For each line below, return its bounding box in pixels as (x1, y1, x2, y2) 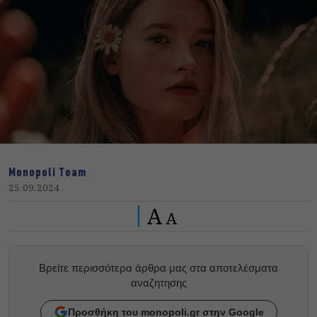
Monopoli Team (8, 166, 86, 180)
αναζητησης (130, 277, 187, 289)
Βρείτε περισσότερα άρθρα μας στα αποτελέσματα (39, 262, 278, 275)
